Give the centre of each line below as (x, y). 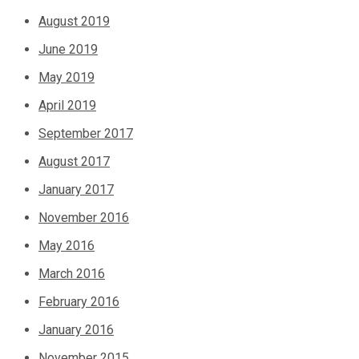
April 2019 (67, 106)
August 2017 (74, 162)
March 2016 (72, 274)
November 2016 (84, 218)
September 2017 (86, 134)
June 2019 (68, 50)
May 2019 (67, 78)
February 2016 (79, 302)
